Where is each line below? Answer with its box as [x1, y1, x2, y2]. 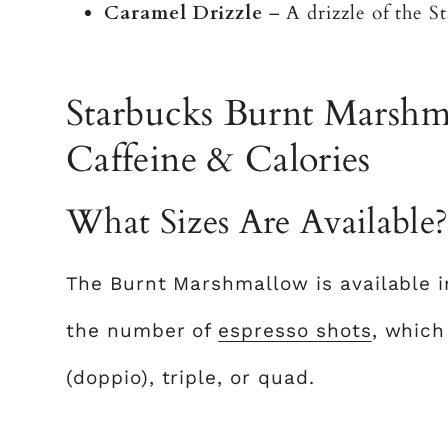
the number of [66, 319, 219, 342]
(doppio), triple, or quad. [66, 366, 315, 389]
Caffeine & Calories [66, 135, 371, 184]
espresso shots [218, 319, 372, 342]
